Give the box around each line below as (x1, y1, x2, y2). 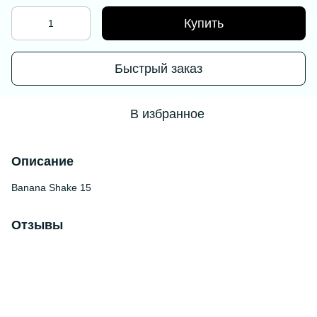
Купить (184, 16, 224, 30)
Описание (11, 154, 74, 168)
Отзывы (11, 218, 63, 232)
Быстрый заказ (115, 61, 202, 76)
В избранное (129, 107, 204, 121)
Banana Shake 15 (11, 182, 91, 193)
